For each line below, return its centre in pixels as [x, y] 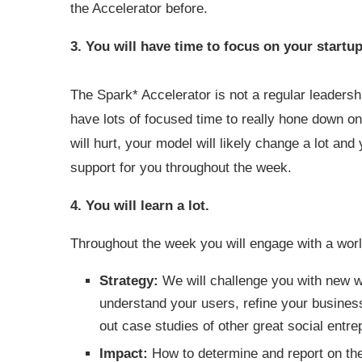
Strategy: [129, 281]
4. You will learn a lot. [142, 206]
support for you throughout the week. [183, 168]
